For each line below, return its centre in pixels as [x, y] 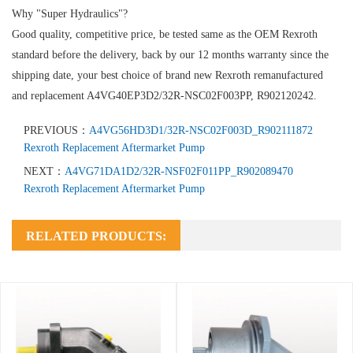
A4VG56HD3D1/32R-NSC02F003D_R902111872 [201, 130]
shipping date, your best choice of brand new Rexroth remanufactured [167, 75]
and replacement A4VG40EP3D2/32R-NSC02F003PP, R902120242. [164, 95]
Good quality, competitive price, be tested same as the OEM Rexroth [165, 34]
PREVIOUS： [56, 130]
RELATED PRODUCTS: [96, 236]
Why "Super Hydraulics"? [70, 13]
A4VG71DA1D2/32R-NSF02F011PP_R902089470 [179, 171]
